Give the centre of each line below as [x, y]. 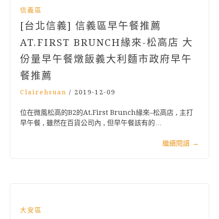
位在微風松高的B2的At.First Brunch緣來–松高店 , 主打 [107, 113]
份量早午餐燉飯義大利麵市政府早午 [106, 59]
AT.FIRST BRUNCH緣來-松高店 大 [107, 43]
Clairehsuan [43, 92]
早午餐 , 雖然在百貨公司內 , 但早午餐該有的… [91, 123]
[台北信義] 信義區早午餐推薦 [91, 26]
